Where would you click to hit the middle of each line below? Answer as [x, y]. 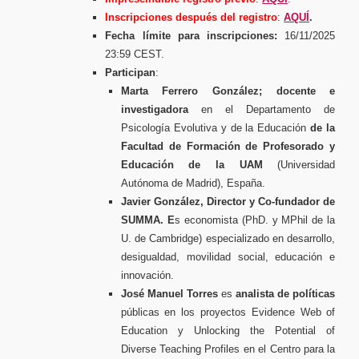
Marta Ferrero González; [192, 91]
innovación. [147, 275]
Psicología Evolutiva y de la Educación [214, 127]
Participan [131, 72]
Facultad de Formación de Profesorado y [228, 146]
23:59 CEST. [135, 54]
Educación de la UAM [192, 164]
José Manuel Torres [171, 293]
